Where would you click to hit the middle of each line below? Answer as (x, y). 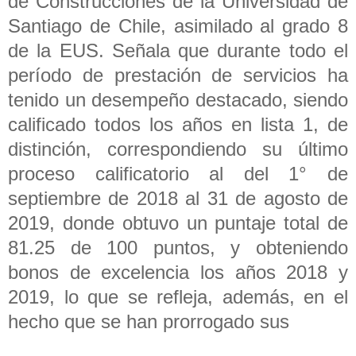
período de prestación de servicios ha (178, 75)
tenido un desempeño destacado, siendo (178, 99)
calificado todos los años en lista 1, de (178, 124)
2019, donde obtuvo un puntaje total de (178, 222)
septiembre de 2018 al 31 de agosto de (178, 198)
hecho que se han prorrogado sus (149, 321)
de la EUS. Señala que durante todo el (178, 50)
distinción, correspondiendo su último (178, 149)
